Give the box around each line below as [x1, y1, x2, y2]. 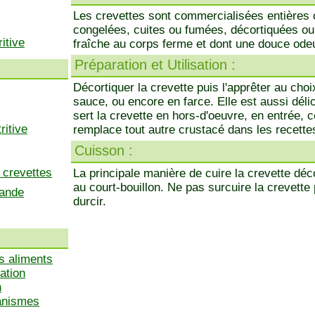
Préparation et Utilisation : [75, 57, 236, 72]
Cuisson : [75, 143, 133, 158]
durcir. [73, 195, 106, 208]
